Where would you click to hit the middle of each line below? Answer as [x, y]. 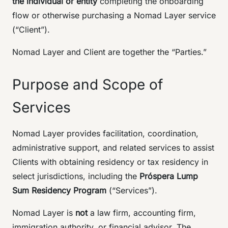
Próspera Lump [169, 176]
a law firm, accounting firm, [142, 213]
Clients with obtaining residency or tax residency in [110, 162]
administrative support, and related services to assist [113, 148]
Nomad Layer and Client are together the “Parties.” [109, 52]
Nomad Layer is [44, 213]
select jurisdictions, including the [76, 176]
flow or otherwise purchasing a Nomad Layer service [114, 15]
